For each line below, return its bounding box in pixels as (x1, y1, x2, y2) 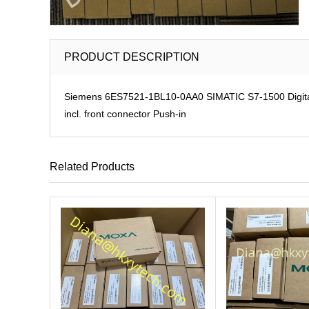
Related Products (50, 161, 134, 172)
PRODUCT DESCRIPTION (64, 51, 199, 63)
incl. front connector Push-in (64, 108, 186, 119)
